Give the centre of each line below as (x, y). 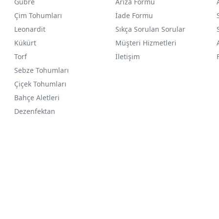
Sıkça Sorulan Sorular (150, 29)
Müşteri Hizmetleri (146, 43)
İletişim (127, 56)
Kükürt (25, 43)
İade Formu (134, 15)
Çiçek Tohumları (42, 84)
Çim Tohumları (38, 15)
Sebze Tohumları (43, 70)
